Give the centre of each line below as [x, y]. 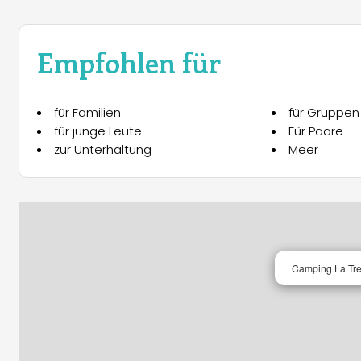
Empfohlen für [129, 62]
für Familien [87, 113]
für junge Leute [98, 131]
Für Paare [315, 131]
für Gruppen [324, 113]
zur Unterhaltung [103, 150]
